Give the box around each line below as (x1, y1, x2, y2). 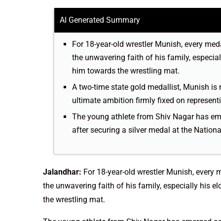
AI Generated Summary (60, 15, 140, 25)
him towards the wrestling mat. (72, 66, 180, 76)
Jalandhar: (43, 167, 81, 177)
